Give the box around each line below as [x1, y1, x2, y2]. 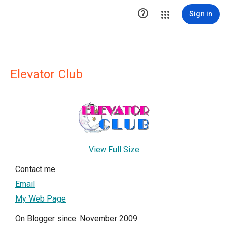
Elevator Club [10, 67, 83, 81]
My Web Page [15, 194, 66, 204]
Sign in [189, 10, 212, 18]
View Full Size [89, 145, 139, 155]
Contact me [15, 164, 55, 175]
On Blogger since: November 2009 [15, 214, 137, 224]
